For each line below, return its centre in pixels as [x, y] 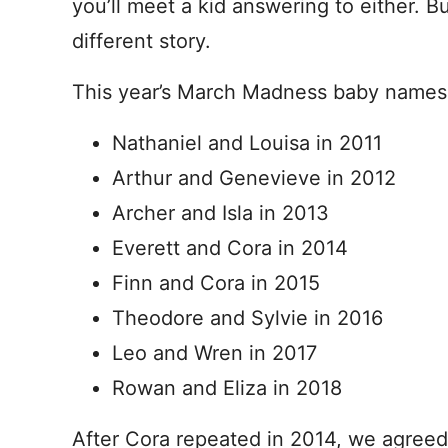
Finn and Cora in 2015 [216, 283]
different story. [141, 41]
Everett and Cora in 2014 [230, 248]
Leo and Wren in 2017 [214, 353]
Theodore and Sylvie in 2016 [247, 318]
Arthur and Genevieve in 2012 [254, 178]
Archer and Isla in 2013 [220, 213]
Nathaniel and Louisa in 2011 [247, 143]
